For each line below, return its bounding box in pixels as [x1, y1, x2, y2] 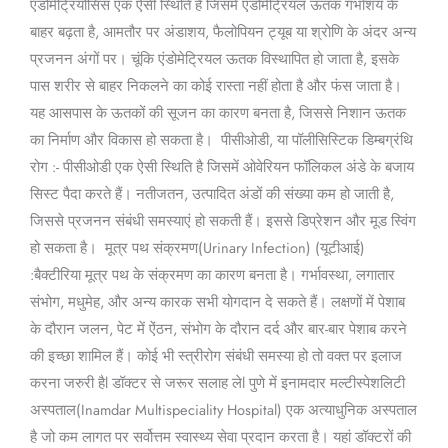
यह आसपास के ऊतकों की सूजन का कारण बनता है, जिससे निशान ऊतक [29, 102, 406, 124]
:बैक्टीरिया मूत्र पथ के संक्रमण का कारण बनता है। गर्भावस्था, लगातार [29, 264, 395, 286]
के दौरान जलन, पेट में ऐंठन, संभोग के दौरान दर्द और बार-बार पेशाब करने [29, 318, 407, 340]
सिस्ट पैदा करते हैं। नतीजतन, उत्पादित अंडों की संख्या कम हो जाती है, [29, 183, 394, 205]
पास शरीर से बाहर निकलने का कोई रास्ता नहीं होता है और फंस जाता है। [29, 75, 402, 97]
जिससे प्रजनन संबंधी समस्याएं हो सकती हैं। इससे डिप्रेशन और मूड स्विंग [29, 210, 416, 232]
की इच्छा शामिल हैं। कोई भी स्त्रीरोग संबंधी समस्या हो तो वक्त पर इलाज [29, 345, 402, 367]
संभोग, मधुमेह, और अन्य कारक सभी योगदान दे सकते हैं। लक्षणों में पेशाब [29, 291, 405, 313]
